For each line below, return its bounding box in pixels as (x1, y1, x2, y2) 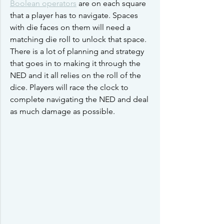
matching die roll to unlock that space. (10, 34, 148, 44)
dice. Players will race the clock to (10, 82, 130, 92)
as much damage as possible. (10, 106, 117, 116)
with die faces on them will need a (10, 22, 132, 32)
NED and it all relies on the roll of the (10, 70, 143, 80)
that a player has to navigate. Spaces (10, 10, 140, 20)
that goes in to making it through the (10, 58, 142, 68)
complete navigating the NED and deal (10, 94, 150, 104)
